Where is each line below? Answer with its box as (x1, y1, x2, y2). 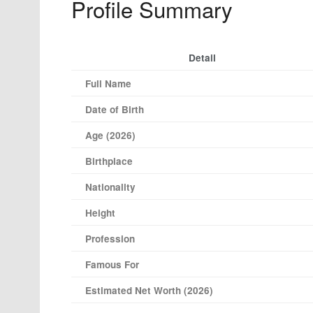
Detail (189, 51, 216, 65)
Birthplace (85, 154, 133, 168)
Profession (85, 232, 135, 246)
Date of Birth (85, 103, 144, 117)
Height (85, 206, 115, 220)
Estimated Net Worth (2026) (85, 284, 213, 298)
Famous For (85, 258, 139, 272)
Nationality (85, 180, 136, 194)
